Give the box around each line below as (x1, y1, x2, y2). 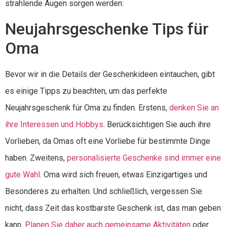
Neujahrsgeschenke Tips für (5, 19, 209, 39)
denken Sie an (169, 103, 219, 112)
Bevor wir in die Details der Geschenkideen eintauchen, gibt (5, 69, 215, 79)
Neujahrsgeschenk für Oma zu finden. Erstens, (5, 103, 169, 112)
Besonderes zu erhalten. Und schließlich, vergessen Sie (5, 186, 202, 196)
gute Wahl (5, 170, 40, 179)
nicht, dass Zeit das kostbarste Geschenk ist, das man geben (5, 203, 221, 213)
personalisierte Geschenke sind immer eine (67, 153, 221, 163)
